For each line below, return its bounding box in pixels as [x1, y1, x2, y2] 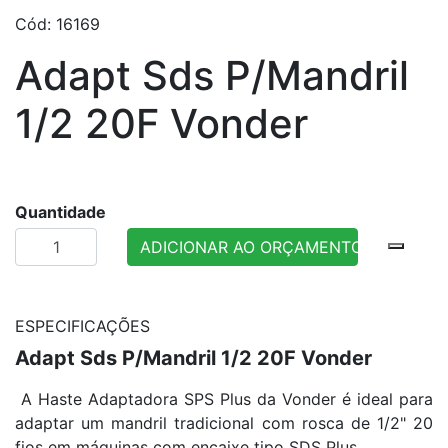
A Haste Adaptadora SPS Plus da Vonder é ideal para [15, 389, 433, 410]
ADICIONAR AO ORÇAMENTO [140, 237, 363, 258]
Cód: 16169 [15, 14, 100, 35]
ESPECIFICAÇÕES [15, 316, 150, 337]
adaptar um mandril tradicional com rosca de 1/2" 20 [15, 413, 433, 434]
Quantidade [15, 202, 106, 223]
